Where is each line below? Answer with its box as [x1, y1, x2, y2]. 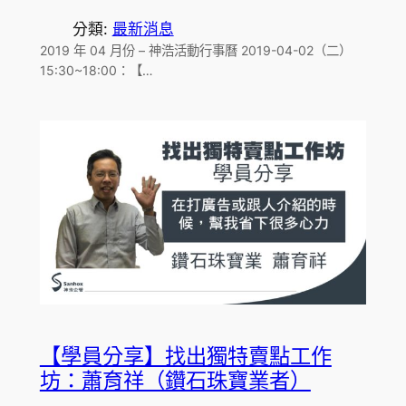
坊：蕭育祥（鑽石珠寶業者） [39, 367, 311, 396]
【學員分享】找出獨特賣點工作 [39, 343, 332, 372]
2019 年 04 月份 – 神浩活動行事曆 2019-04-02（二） [39, 43, 352, 59]
